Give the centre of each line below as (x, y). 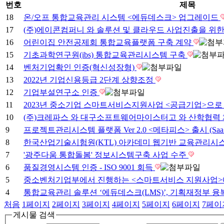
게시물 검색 (34, 214)
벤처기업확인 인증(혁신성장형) (80, 67)
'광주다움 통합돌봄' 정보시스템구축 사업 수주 (106, 154)
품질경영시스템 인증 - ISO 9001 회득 (89, 167)
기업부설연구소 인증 (61, 92)
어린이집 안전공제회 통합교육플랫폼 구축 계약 (108, 42)
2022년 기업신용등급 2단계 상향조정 (89, 79)
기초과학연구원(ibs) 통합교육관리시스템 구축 (105, 54)
